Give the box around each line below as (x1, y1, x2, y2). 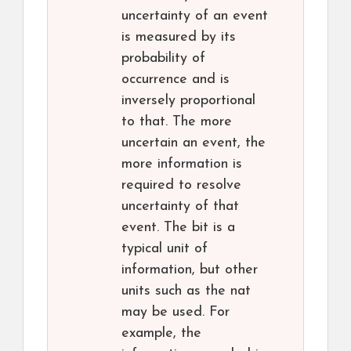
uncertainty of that (121, 199, 239, 215)
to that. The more (121, 114, 232, 130)
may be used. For (121, 305, 230, 320)
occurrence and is (121, 72, 230, 88)
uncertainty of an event (121, 9, 268, 24)
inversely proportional (121, 93, 255, 109)
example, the (121, 326, 201, 342)
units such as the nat (121, 284, 251, 299)
